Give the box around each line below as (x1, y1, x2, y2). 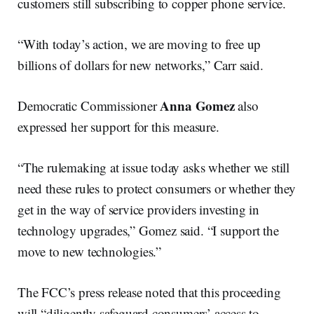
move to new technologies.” (18, 243, 162, 261)
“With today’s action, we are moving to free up (18, 35, 261, 53)
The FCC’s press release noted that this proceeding (18, 283, 281, 301)
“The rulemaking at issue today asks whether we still (18, 158, 290, 177)
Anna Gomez (160, 96, 235, 116)
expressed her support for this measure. (18, 118, 219, 136)
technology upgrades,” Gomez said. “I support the (18, 221, 279, 240)
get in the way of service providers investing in (18, 200, 259, 219)
